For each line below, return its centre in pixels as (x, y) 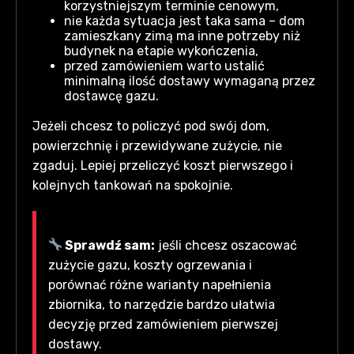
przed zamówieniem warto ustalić (164, 66)
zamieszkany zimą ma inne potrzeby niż (182, 36)
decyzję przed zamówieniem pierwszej (163, 324)
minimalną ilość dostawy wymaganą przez (190, 81)
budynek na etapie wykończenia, (161, 51)
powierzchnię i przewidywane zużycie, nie (157, 145)
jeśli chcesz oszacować (226, 245)
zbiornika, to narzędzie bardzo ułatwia (162, 304)
